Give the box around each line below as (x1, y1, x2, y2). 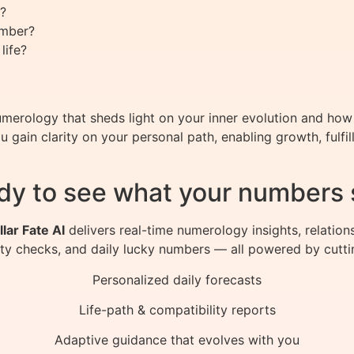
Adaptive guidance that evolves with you (55, 332, 299, 348)
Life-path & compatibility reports (78, 301, 276, 318)
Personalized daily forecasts (92, 271, 262, 288)
